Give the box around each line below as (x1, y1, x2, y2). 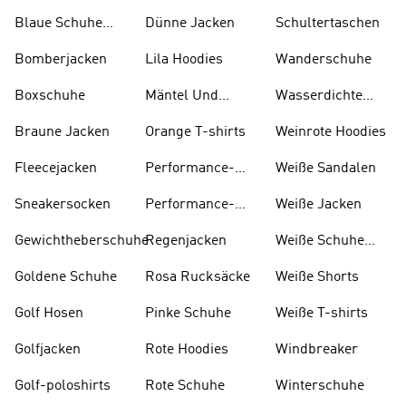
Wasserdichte (275, 89, 362, 103)
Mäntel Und (145, 89, 218, 103)
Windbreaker (275, 343, 358, 357)
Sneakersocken (14, 198, 111, 212)
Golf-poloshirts (14, 379, 111, 393)
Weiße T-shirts (275, 306, 368, 321)
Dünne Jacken (145, 16, 235, 31)
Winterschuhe (275, 379, 364, 393)
